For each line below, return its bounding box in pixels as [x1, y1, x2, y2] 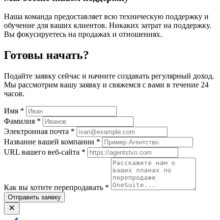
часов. [4, 89, 25, 98]
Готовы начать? [4, 49, 89, 62]
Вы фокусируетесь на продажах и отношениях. [4, 30, 162, 39]
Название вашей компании [4, 137, 96, 146]
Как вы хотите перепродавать [4, 183, 105, 192]
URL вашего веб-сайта [4, 148, 82, 157]
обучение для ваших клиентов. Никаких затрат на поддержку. [4, 21, 211, 30]
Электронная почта [4, 127, 71, 136]
